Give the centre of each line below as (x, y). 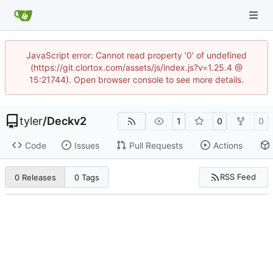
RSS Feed (238, 177)
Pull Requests (156, 145)
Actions (228, 145)
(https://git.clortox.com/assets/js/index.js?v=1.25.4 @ (136, 67)
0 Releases (35, 177)
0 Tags (87, 177)
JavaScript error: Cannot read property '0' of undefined (136, 55)
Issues (87, 145)
